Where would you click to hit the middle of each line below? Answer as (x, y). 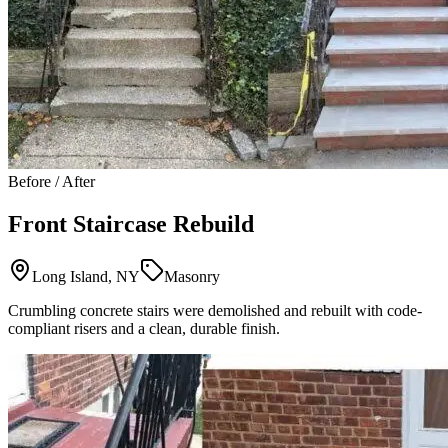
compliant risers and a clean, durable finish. (144, 328)
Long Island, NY (86, 276)
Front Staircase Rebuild (131, 223)
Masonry (192, 276)
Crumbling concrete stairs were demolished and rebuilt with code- (215, 310)
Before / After (51, 181)
